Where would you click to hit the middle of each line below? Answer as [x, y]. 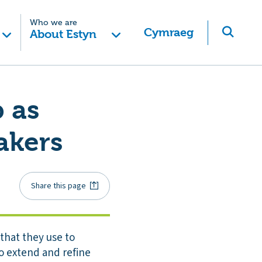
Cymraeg [169, 32]
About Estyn [63, 34]
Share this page [59, 186]
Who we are [53, 23]
